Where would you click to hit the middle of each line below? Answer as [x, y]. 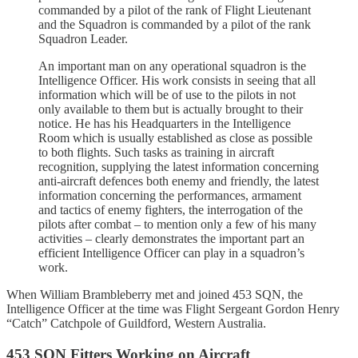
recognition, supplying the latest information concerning [179, 167]
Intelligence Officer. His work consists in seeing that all [177, 81]
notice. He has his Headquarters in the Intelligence [165, 124]
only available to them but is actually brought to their [171, 109]
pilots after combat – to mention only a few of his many [177, 225]
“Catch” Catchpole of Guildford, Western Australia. [136, 324]
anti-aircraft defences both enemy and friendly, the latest [179, 181]
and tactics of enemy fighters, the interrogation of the [171, 210]
